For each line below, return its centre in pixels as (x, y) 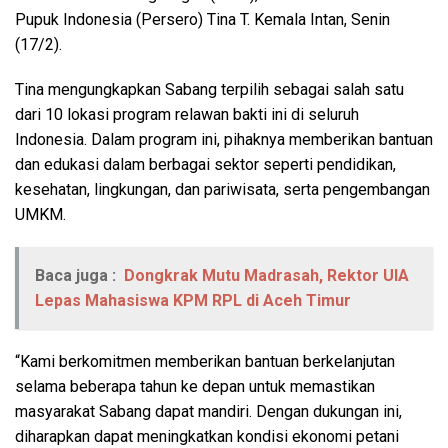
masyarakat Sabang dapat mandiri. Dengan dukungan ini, (208, 411)
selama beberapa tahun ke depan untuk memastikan (195, 386)
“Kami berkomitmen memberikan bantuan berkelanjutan (205, 361)
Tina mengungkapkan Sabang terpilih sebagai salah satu (209, 89)
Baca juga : (75, 275)
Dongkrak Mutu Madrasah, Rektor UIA (266, 275)
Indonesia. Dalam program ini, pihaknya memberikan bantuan (224, 139)
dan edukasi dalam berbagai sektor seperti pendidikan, (205, 164)
